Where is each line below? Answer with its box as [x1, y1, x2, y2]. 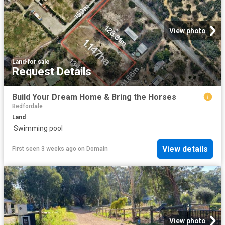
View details [162, 144, 208, 154]
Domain [86, 145, 108, 153]
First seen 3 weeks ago [12, 145, 76, 153]
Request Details [12, 65, 91, 78]
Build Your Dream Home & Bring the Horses [12, 92, 176, 102]
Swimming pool [14, 124, 63, 133]
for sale [28, 58, 50, 65]
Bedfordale [12, 103, 43, 110]
